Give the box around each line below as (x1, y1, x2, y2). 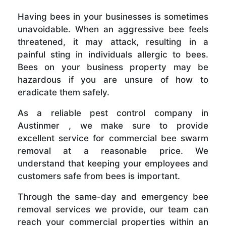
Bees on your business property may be (18, 62, 208, 73)
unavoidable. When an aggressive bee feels (18, 24, 208, 35)
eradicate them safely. (18, 87, 109, 98)
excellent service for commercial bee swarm (18, 133, 208, 144)
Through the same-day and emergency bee (18, 192, 208, 202)
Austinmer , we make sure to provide (18, 121, 208, 131)
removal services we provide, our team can (18, 204, 208, 215)
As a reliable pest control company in (18, 108, 208, 119)
